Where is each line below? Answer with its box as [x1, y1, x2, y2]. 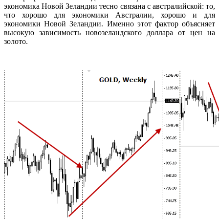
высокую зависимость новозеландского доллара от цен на [4, 28, 215, 37]
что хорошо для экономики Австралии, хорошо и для [4, 10, 215, 19]
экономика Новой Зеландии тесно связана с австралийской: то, [4, 1, 215, 10]
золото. [4, 37, 28, 45]
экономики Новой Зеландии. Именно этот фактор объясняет [4, 19, 215, 28]
